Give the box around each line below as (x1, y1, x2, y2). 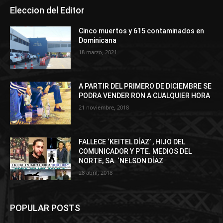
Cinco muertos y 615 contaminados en (79, 26, 205, 35)
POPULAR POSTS (10, 202, 80, 213)
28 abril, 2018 (79, 168, 113, 176)
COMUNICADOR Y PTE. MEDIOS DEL (79, 147, 192, 155)
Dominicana (79, 36, 117, 44)
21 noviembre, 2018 (79, 104, 129, 111)
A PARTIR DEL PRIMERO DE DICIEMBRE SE (79, 82, 212, 91)
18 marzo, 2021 (79, 48, 117, 56)
